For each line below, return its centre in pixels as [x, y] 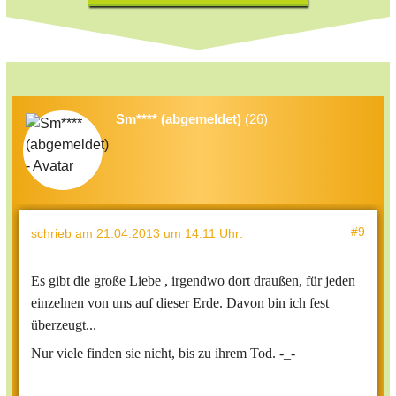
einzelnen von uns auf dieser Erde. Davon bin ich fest [180, 303]
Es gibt [52, 281]
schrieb [53, 234]
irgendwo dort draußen [235, 281]
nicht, [160, 354]
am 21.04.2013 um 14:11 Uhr [157, 234]
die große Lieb [114, 281]
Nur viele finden [78, 354]
